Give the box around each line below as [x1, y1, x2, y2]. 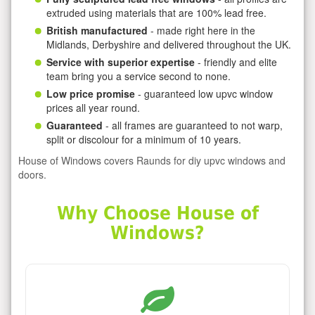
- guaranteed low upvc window [135, 86, 273, 101]
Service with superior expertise [46, 54, 195, 69]
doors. [18, 167, 46, 181]
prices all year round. [46, 100, 140, 115]
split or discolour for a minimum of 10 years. [46, 131, 241, 146]
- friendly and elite [195, 54, 277, 69]
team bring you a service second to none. [46, 68, 231, 83]
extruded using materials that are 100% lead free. [46, 5, 266, 20]
